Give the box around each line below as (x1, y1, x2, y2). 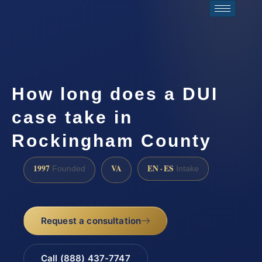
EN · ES (147, 163, 174, 175)
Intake (174, 164, 199, 174)
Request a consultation (40, 215, 142, 226)
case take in (12, 107, 133, 127)
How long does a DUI (12, 84, 218, 104)
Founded (50, 164, 85, 174)
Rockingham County (12, 130, 212, 150)
